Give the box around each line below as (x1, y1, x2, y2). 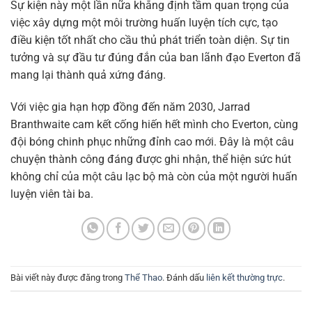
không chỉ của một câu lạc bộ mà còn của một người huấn (10, 169, 297, 183)
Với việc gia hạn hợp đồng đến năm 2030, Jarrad (10, 100, 250, 114)
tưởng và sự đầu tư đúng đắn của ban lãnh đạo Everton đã (10, 51, 301, 64)
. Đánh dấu (162, 272, 206, 283)
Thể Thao (125, 272, 162, 283)
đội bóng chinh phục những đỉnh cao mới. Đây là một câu (10, 134, 294, 148)
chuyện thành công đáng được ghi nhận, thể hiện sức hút (10, 152, 291, 166)
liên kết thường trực (206, 272, 283, 283)
